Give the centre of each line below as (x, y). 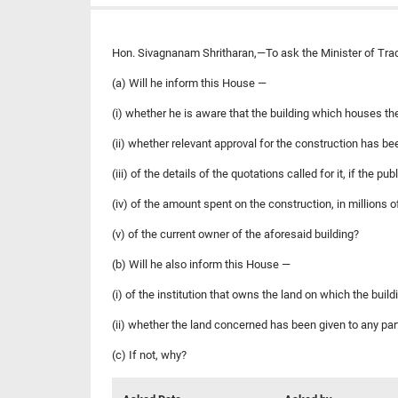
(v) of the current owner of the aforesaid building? (235, 234)
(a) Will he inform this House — (189, 83)
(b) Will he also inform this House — (201, 264)
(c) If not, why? (149, 354)
